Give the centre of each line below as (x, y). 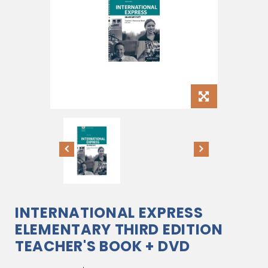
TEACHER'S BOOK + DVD (103, 246)
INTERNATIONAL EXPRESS (109, 213)
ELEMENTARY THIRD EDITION (119, 229)
